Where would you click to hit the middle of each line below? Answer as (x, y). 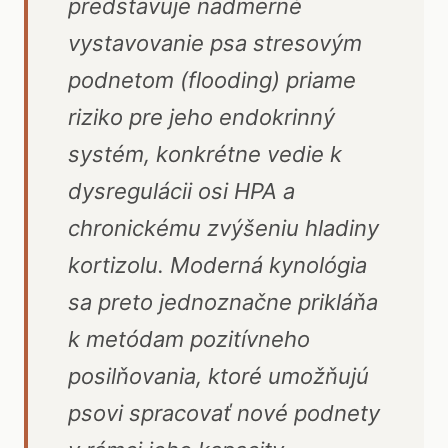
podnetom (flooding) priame (212, 80)
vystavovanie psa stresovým (215, 43)
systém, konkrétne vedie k (205, 154)
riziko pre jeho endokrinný (201, 117)
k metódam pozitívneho (189, 339)
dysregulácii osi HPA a (181, 191)
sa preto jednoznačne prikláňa (223, 302)
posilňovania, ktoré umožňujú (218, 376)
